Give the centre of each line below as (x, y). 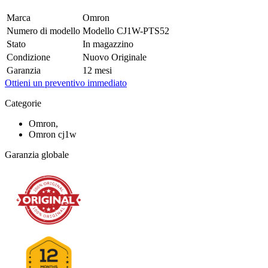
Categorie (23, 103)
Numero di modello (43, 31)
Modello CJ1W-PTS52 (126, 31)
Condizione (28, 57)
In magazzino (108, 44)
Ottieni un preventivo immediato (66, 83)
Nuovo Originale (115, 57)
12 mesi (97, 71)
